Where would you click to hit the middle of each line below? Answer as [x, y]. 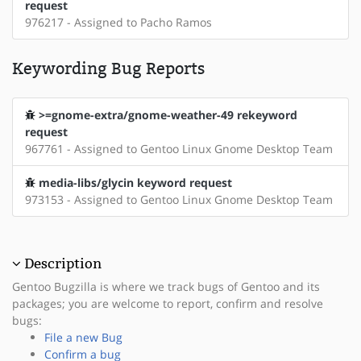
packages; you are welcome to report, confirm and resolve [168, 304]
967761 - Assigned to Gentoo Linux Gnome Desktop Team [179, 149]
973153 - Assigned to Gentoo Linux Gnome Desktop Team [179, 200]
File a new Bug [83, 338]
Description [63, 264]
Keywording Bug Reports [108, 69]
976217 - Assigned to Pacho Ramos [118, 23]
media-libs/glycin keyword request [135, 183]
